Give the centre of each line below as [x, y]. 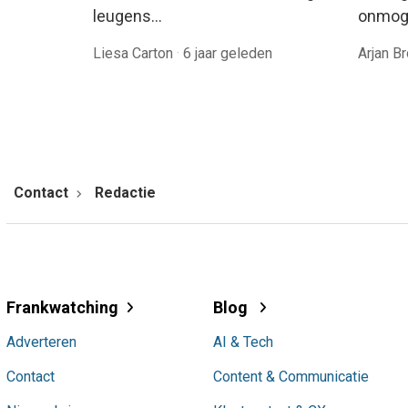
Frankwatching [62, 307]
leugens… [127, 15]
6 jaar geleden [228, 53]
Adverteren [41, 342]
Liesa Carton [135, 53]
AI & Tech [243, 342]
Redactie [125, 192]
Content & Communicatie [291, 376]
